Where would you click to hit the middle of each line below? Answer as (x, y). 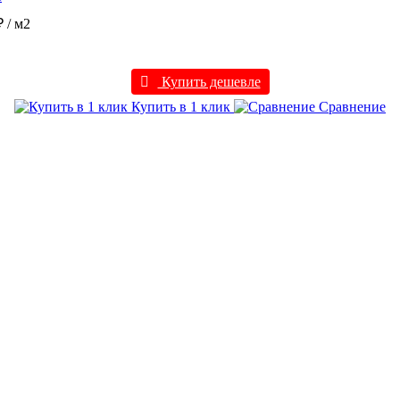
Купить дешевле (209, 82)
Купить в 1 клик (181, 107)
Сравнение (350, 107)
